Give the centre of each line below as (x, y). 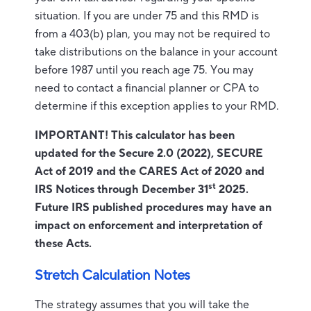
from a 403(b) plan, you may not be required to (152, 34)
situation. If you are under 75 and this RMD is (147, 16)
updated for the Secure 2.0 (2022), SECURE (149, 153)
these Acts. (63, 244)
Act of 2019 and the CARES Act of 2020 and (150, 171)
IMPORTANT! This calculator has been (135, 135)
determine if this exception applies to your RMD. (157, 106)
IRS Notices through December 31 (121, 190)
